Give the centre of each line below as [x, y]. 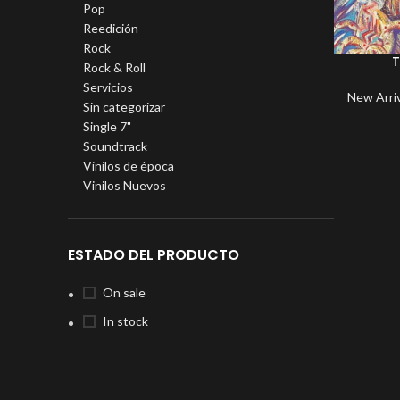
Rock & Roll [114, 67]
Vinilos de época [129, 166]
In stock [125, 321]
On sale [124, 292]
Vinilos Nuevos [125, 185]
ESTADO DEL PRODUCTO [154, 255]
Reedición [111, 28]
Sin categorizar [124, 107]
